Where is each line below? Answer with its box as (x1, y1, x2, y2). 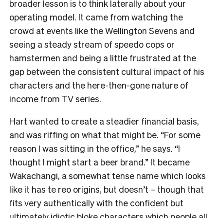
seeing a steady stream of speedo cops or (9, 38, 175, 50)
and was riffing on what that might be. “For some (9, 128, 200, 140)
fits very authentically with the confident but (9, 197, 183, 208)
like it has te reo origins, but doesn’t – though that (9, 183, 204, 195)
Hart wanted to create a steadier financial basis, (9, 115, 199, 127)
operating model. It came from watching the (9, 11, 183, 22)
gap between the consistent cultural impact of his (9, 65, 204, 77)
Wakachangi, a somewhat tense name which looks (9, 169, 206, 181)
